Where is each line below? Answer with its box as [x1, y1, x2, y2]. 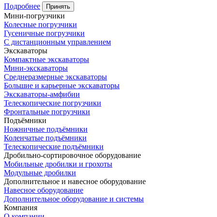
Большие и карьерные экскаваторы [4, 81, 120, 90]
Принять [46, 3, 70, 11]
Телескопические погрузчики [4, 99, 101, 108]
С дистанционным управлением [4, 38, 111, 46]
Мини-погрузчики [4, 12, 65, 20]
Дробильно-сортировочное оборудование [4, 151, 141, 160]
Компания [4, 203, 37, 212]
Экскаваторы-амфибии [4, 90, 80, 99]
